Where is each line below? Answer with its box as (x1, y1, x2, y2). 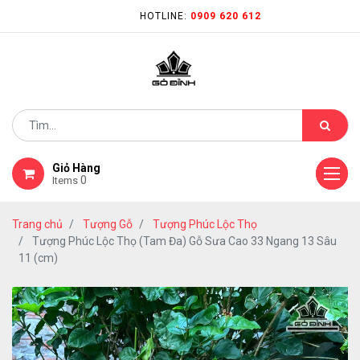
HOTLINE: (139, 10, 190, 22)
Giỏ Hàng (52, 162, 100, 174)
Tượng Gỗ (83, 218, 133, 231)
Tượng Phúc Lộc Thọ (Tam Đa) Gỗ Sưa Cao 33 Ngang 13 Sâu (32, 235, 337, 247)
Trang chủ (12, 218, 63, 231)
